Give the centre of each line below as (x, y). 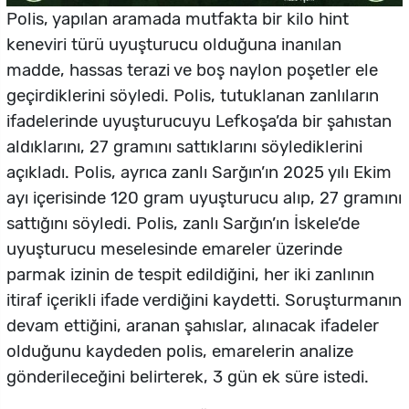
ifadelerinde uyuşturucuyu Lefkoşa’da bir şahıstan (199, 122)
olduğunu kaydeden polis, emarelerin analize (180, 352)
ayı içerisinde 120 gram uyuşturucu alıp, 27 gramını (204, 199)
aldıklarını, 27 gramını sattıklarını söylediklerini (184, 147)
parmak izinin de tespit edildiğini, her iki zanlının (190, 275)
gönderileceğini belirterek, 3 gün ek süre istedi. (188, 378)
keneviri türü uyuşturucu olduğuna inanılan (174, 45)
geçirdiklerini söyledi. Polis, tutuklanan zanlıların (193, 96)
